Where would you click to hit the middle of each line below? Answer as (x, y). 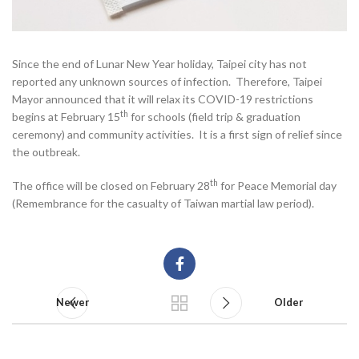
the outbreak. (47, 152)
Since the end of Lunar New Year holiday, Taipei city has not (159, 64)
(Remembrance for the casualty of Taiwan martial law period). (163, 204)
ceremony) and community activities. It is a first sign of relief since (177, 135)
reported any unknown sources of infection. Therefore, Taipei (167, 82)
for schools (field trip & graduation (214, 117)
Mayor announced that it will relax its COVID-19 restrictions (163, 99)
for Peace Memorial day (277, 186)
